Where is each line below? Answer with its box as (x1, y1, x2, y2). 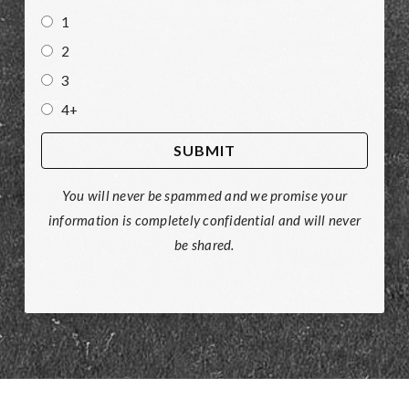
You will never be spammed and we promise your (61, 186, 348, 204)
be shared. (174, 236, 235, 253)
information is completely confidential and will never (47, 211, 362, 228)
